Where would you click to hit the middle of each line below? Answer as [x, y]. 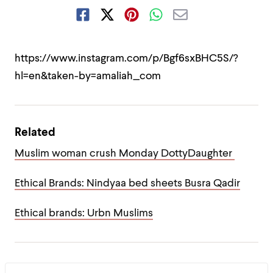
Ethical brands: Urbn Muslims [84, 214]
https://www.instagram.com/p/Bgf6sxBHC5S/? [126, 59]
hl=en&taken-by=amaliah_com [88, 76]
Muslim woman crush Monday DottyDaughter [125, 154]
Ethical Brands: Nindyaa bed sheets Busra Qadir [127, 184]
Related [35, 133]
